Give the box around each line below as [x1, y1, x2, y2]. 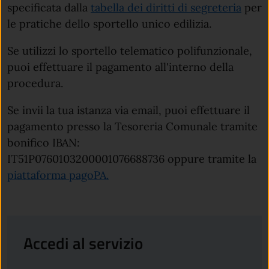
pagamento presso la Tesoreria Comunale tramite [7, 119, 258, 134]
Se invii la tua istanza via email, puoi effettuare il [7, 103, 250, 118]
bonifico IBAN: [7, 136, 80, 150]
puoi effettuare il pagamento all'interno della [7, 60, 234, 74]
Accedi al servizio [23, 230, 144, 256]
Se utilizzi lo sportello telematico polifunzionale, [7, 44, 252, 58]
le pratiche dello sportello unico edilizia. [7, 17, 211, 31]
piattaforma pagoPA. [7, 168, 109, 183]
